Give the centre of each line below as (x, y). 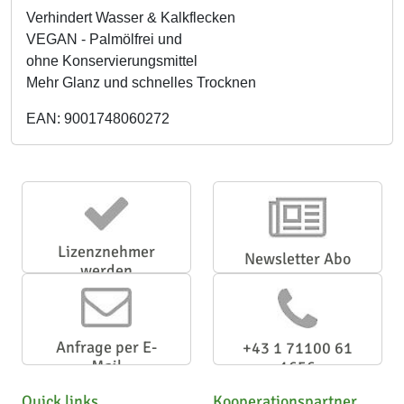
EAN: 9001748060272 (98, 119)
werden (106, 271)
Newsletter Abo (298, 259)
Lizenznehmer (106, 252)
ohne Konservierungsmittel (112, 61)
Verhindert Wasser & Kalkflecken (131, 18)
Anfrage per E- (106, 347)
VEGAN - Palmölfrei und (104, 39)
